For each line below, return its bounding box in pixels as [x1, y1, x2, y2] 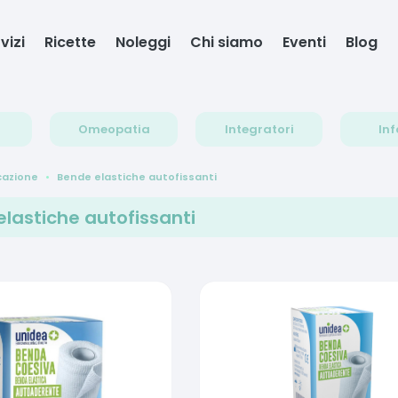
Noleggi [115, 31, 171, 52]
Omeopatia [77, 121, 150, 138]
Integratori [224, 121, 294, 138]
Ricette [44, 31, 97, 52]
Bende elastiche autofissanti [57, 169, 217, 184]
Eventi [283, 31, 327, 52]
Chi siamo [190, 31, 264, 52]
